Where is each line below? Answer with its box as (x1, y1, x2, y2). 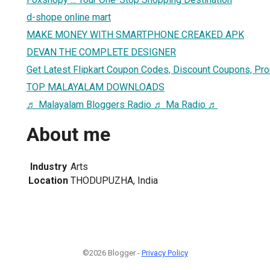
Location (28, 174, 68, 186)
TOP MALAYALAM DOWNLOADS (27, 81, 165, 93)
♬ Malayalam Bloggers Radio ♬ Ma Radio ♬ (27, 98, 218, 110)
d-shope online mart (27, 11, 111, 23)
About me (27, 123, 110, 146)
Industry (30, 160, 67, 172)
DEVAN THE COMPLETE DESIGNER (27, 46, 176, 58)
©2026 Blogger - (82, 248, 142, 257)
